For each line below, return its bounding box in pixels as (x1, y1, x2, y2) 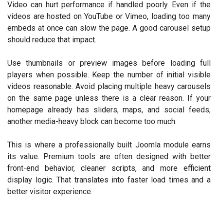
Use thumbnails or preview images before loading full (7, 58, 211, 68)
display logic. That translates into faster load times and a (7, 175, 211, 184)
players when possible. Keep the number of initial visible (7, 70, 211, 79)
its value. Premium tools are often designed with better (7, 151, 211, 161)
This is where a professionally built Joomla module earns (7, 140, 211, 149)
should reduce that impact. (7, 35, 96, 44)
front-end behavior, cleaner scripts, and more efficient (7, 163, 211, 173)
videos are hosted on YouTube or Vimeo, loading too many (7, 11, 211, 21)
